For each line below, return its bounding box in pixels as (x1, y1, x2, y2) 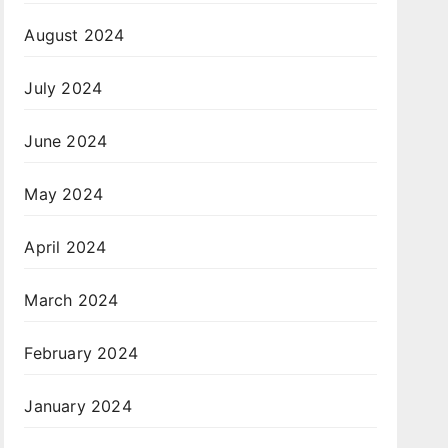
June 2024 (24, 131, 108, 152)
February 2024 (24, 343, 138, 364)
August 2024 (24, 25, 125, 46)
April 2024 (24, 237, 107, 258)
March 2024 (24, 290, 119, 311)
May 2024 (24, 184, 103, 205)
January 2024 (24, 396, 132, 417)
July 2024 (24, 78, 103, 99)
